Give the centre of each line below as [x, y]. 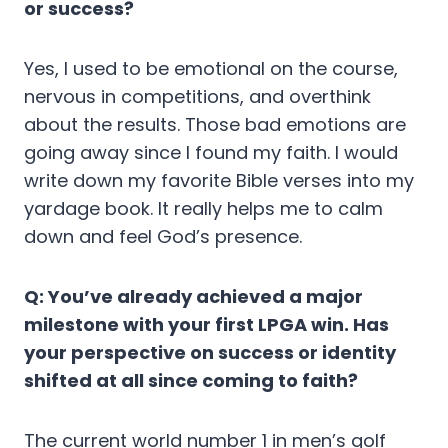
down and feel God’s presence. [163, 237]
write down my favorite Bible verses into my [219, 181]
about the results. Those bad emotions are [215, 125]
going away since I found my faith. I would [211, 153]
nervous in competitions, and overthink [197, 97]
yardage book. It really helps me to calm [203, 209]
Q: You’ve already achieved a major [193, 297]
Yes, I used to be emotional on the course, [211, 69]
